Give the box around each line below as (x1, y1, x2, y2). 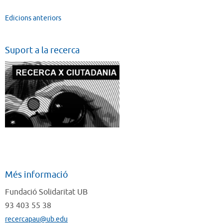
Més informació (5, 169, 68, 180)
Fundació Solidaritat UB (5, 187, 88, 197)
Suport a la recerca (5, 45, 80, 56)
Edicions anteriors (5, 14, 61, 22)
